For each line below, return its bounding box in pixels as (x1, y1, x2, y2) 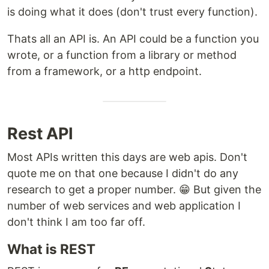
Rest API (7, 124, 73, 144)
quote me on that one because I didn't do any (7, 167, 238, 180)
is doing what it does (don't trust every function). (7, 5, 258, 18)
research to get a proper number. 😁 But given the (7, 183, 261, 196)
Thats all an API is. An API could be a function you (7, 32, 259, 45)
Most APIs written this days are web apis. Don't (7, 151, 247, 163)
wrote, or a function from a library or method (7, 49, 237, 61)
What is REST (7, 241, 95, 257)
